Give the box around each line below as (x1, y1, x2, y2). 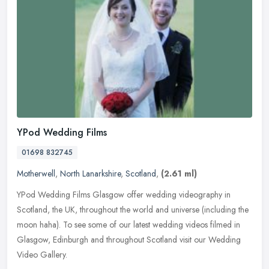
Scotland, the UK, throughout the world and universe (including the (17, 204, 249, 216)
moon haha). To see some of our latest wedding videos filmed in (17, 219, 240, 231)
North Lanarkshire (60, 168, 121, 180)
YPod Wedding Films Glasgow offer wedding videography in (17, 189, 231, 201)
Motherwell (17, 168, 55, 180)
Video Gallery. (17, 249, 67, 261)
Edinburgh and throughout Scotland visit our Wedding (53, 234, 241, 246)
